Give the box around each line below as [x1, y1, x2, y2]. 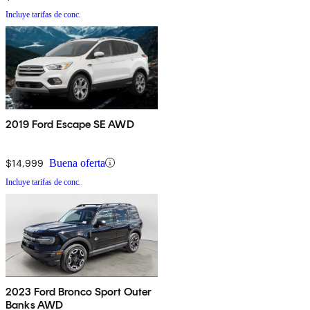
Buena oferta [49, 156, 105, 169]
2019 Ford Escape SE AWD [6, 117, 134, 131]
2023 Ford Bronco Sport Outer [6, 284, 152, 298]
